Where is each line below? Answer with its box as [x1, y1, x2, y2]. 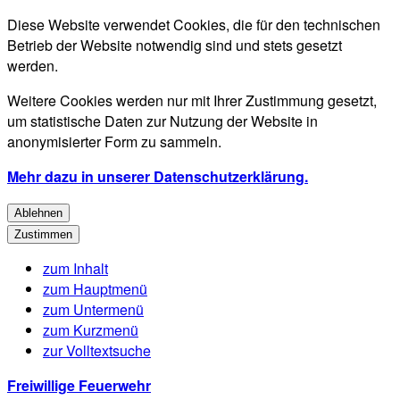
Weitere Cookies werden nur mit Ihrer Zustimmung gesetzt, [7, 90, 377, 111]
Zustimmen [14, 228, 72, 241]
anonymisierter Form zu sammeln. [7, 131, 221, 152]
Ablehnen [14, 206, 62, 220]
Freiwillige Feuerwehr [7, 375, 151, 396]
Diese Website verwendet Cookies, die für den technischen [7, 14, 380, 35]
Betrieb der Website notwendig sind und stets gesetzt [7, 35, 342, 55]
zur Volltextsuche [43, 340, 151, 361]
